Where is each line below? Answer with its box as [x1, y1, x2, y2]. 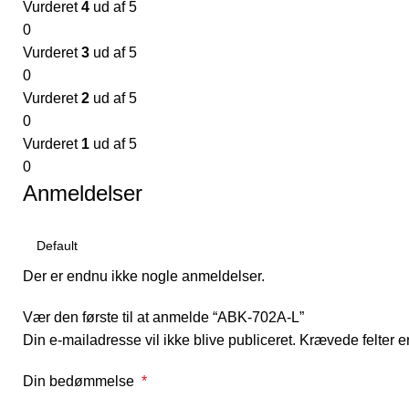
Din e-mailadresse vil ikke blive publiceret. [23, 332, 296, 348]
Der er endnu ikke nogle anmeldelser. [23, 268, 265, 284]
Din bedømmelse [23, 373, 142, 389]
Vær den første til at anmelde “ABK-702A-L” [23, 309, 304, 325]
